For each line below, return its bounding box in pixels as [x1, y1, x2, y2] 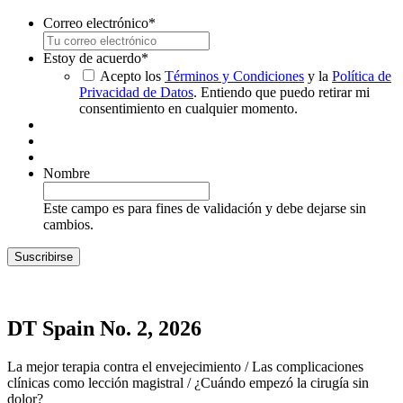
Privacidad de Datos [79, 85, 193, 101]
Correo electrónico [43, 15, 148, 31]
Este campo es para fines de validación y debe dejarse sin [43, 201, 366, 217]
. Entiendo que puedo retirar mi [193, 85, 370, 101]
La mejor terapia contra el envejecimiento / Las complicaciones [7, 359, 363, 375]
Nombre [43, 166, 90, 182]
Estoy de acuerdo [43, 50, 141, 67]
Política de [332, 68, 391, 85]
